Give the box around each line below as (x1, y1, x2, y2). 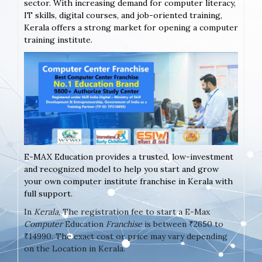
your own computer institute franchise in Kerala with (24, 175, 233, 187)
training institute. (24, 35, 92, 46)
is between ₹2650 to (142, 218, 223, 229)
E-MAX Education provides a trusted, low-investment (24, 151, 233, 162)
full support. (24, 188, 73, 199)
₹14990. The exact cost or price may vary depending (24, 230, 227, 242)
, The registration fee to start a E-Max (58, 206, 210, 217)
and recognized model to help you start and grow (24, 163, 219, 174)
